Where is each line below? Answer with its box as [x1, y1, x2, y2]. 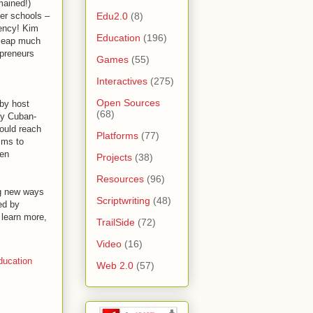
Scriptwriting [96, 194, 150, 206]
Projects [96, 151, 132, 163]
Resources [96, 173, 144, 184]
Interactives [96, 75, 147, 87]
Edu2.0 [96, 10, 128, 22]
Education [96, 31, 140, 43]
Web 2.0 [96, 259, 133, 271]
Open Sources [96, 96, 160, 108]
